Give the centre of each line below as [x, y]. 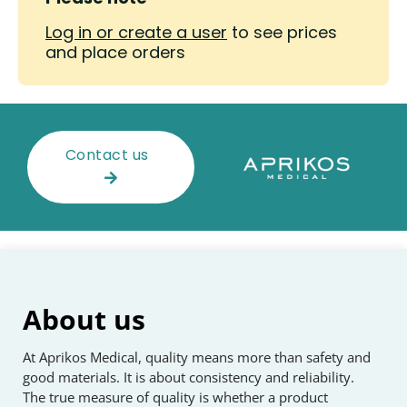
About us [84, 320]
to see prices [282, 33]
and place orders [115, 53]
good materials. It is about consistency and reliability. [189, 377]
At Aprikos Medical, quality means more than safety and [197, 357]
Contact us [111, 155]
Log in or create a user [136, 33]
